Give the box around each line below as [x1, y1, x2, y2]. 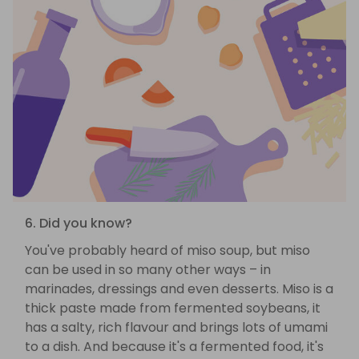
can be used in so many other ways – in [25, 260, 271, 279]
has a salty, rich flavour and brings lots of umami [25, 317, 328, 337]
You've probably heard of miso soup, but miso [25, 240, 310, 260]
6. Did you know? [25, 213, 132, 232]
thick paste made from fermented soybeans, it [25, 298, 321, 317]
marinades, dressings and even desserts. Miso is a [25, 279, 333, 298]
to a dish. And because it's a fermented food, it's [25, 337, 324, 356]
